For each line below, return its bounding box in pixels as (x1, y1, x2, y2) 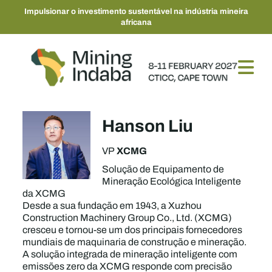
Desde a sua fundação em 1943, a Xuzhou (22, 199, 202, 212)
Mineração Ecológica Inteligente (102, 174, 242, 188)
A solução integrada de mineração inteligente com (22, 247, 238, 261)
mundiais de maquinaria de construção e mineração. (22, 235, 247, 249)
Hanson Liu (102, 113, 194, 138)
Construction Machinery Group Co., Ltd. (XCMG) (22, 211, 233, 225)
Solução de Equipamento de (102, 162, 225, 176)
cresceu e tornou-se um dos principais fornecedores (22, 223, 243, 237)
